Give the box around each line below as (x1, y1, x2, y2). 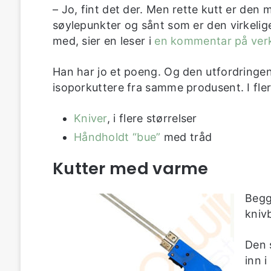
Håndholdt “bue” (73, 131, 161, 144)
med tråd (160, 131, 212, 144)
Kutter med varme (52, 157, 209, 180)
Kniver (73, 112, 107, 125)
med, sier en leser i (52, 34, 155, 48)
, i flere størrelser (106, 112, 197, 125)
